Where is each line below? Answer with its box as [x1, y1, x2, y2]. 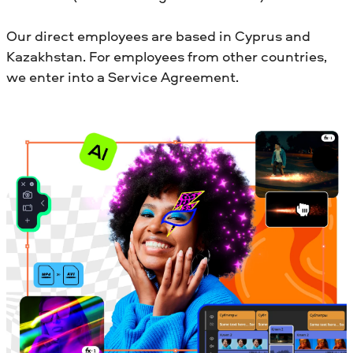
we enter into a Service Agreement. [6, 66, 239, 87]
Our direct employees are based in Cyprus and [6, 25, 310, 46]
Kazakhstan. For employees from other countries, [6, 46, 327, 66]
